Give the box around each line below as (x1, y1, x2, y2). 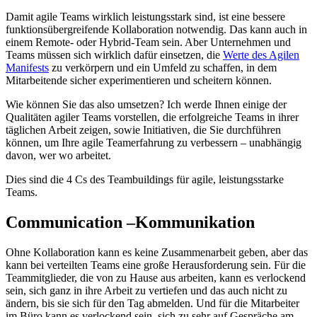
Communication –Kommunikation (6, 212, 255, 231)
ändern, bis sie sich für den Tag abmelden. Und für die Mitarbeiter (6, 296, 299, 309)
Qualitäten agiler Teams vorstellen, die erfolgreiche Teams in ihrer (6, 110, 299, 123)
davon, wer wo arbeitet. (6, 149, 111, 161)
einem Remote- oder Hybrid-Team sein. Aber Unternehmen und (6, 35, 291, 48)
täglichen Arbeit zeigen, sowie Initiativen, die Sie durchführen (6, 123, 281, 136)
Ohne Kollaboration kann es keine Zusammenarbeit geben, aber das (6, 246, 308, 258)
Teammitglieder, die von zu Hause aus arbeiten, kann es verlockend (6, 271, 306, 284)
